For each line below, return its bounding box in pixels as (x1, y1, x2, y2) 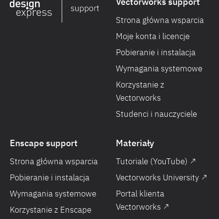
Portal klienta (116, 188, 164, 199)
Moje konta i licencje (116, 31, 190, 42)
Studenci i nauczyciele (116, 109, 197, 119)
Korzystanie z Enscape (10, 204, 91, 215)
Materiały (116, 137, 154, 149)
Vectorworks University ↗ (116, 172, 207, 183)
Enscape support (10, 137, 78, 149)
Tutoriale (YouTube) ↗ (116, 156, 196, 167)
